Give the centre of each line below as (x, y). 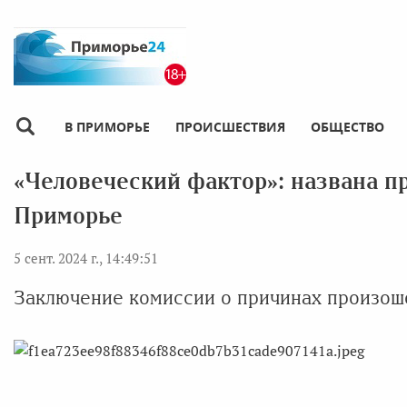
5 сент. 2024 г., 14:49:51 (86, 258)
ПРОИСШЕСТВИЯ (230, 126)
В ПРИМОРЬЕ (107, 126)
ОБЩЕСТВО (347, 126)
